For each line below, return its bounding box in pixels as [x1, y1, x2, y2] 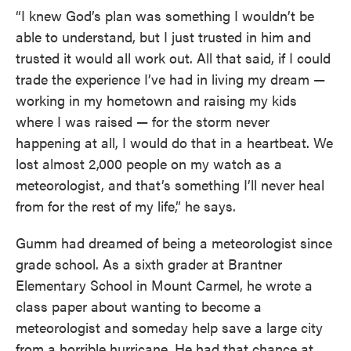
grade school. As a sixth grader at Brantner [16, 253, 282, 273]
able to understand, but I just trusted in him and [16, 26, 311, 46]
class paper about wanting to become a [16, 295, 262, 316]
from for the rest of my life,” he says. [16, 195, 236, 215]
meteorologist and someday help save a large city [16, 317, 323, 337]
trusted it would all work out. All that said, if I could [16, 47, 331, 67]
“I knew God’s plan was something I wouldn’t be [16, 5, 314, 25]
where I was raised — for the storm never [16, 110, 270, 131]
